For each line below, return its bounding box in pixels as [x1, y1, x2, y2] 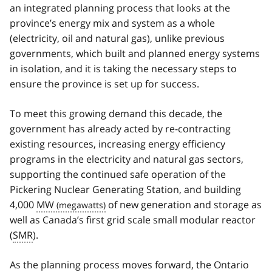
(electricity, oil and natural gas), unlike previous [10, 31, 225, 45]
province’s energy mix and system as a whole [10, 16, 215, 30]
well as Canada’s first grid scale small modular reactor [10, 212, 256, 226]
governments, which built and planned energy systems [10, 46, 260, 60]
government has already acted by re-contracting [10, 121, 231, 135]
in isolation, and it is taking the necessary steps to [10, 61, 237, 75]
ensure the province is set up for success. [10, 76, 199, 90]
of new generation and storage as [106, 197, 262, 211]
